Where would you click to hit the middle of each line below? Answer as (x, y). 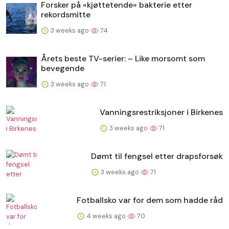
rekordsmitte (66, 14)
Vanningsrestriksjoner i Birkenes (161, 112)
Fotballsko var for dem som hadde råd (150, 200)
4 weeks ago (106, 216)
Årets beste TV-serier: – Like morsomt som (123, 58)
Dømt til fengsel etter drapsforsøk (157, 156)
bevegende (63, 68)
